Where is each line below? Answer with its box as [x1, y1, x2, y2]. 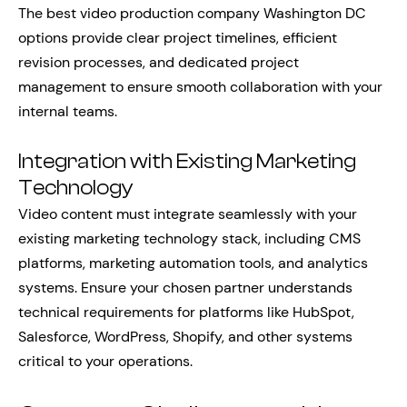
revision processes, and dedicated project [18, 53, 299, 72]
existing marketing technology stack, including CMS [18, 229, 361, 248]
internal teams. [18, 102, 117, 121]
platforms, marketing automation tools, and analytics [18, 253, 368, 273]
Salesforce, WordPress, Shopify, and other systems [18, 327, 352, 346]
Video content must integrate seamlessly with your [18, 204, 357, 223]
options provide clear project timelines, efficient [18, 28, 337, 47]
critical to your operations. [18, 352, 193, 371]
